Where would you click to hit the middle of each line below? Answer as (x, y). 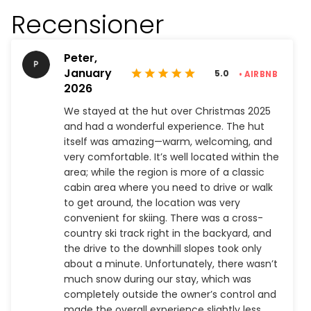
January (88, 73)
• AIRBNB (258, 74)
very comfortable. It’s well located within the (171, 157)
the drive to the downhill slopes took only (163, 249)
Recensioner (87, 25)
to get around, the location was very (152, 203)
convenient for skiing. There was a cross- (163, 218)
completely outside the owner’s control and (170, 294)
